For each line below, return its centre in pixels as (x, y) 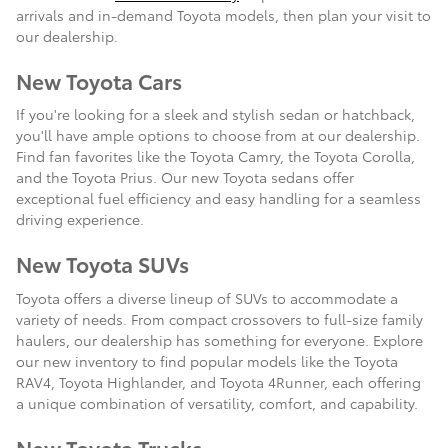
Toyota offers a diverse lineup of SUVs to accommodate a (207, 297)
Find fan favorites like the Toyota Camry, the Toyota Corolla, (215, 156)
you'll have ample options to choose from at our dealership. (218, 135)
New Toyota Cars (99, 80)
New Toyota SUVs (102, 264)
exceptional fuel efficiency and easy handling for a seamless (218, 198)
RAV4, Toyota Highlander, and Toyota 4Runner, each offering (218, 381)
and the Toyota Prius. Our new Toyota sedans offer (185, 177)
